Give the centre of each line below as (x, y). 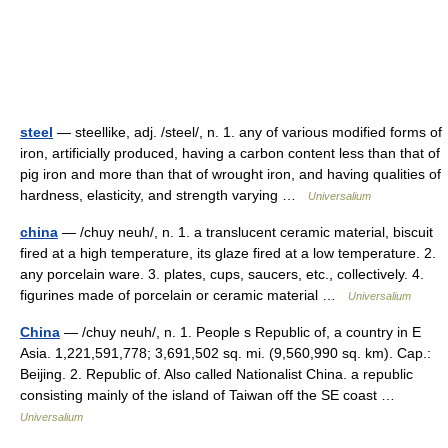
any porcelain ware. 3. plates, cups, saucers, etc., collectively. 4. (222, 274)
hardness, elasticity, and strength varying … (164, 195)
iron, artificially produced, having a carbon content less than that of (230, 153)
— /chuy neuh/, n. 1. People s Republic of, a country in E (240, 332)
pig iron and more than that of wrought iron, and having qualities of (230, 174)
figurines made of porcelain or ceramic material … (184, 295)
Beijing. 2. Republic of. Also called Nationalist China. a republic (216, 374)
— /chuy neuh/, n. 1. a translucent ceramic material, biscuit (245, 232)
